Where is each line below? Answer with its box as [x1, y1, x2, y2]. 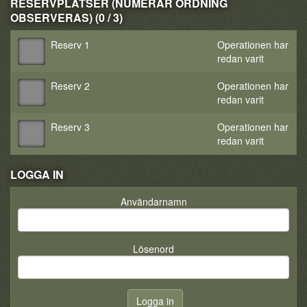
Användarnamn [120, 195, 187, 208]
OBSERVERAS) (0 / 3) [10, 10, 123, 25]
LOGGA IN [10, 167, 64, 182]
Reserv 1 [51, 38, 90, 51]
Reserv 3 [51, 120, 90, 134]
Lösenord [133, 242, 174, 256]
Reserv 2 [51, 79, 90, 93]
